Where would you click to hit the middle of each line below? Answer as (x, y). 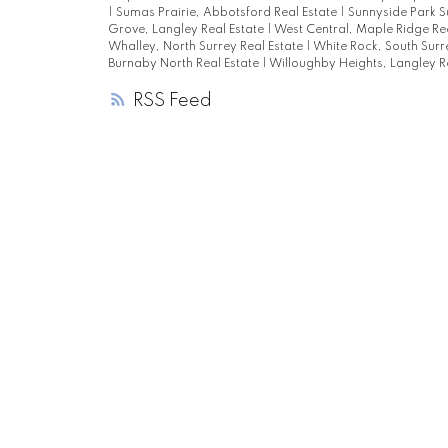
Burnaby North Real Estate (184, 64)
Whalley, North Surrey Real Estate (206, 47)
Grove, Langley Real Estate (187, 30)
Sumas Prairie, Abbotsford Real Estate (227, 13)
